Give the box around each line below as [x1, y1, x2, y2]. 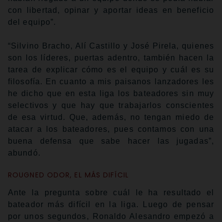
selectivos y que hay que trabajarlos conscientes [8, 101, 214, 110]
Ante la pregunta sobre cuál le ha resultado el [8, 188, 214, 197]
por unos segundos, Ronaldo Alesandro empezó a [8, 212, 214, 221]
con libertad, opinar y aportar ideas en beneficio [8, 6, 214, 15]
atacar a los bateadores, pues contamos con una [8, 125, 214, 134]
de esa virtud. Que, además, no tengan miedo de [8, 113, 214, 122]
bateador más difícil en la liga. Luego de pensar [8, 200, 214, 209]
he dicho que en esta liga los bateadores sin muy [8, 89, 214, 98]
